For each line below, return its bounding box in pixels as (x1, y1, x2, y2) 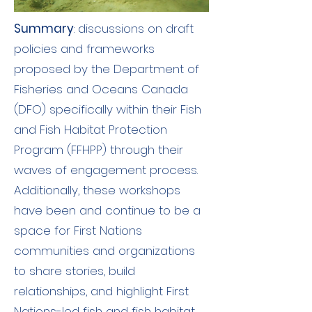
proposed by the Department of (14, 61, 199, 77)
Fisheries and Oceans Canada (14, 81, 188, 97)
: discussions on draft (74, 20, 194, 37)
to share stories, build (14, 263, 135, 279)
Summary (14, 20, 74, 37)
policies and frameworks (14, 40, 155, 57)
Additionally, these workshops (14, 182, 180, 198)
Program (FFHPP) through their (14, 141, 183, 158)
